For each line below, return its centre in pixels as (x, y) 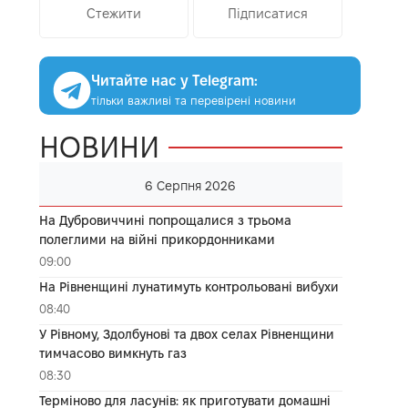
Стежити (113, 13)
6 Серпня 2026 (191, 185)
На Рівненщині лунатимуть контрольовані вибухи (189, 286)
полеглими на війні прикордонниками (157, 239)
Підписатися (267, 13)
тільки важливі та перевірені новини (193, 100)
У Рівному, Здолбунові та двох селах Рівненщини (186, 334)
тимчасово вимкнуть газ (112, 353)
